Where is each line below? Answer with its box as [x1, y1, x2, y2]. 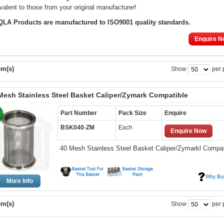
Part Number [60, 109, 97, 116]
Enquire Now [170, 127, 206, 134]
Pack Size [118, 109, 146, 116]
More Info [6, 177, 33, 184]
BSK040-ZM [60, 124, 94, 131]
